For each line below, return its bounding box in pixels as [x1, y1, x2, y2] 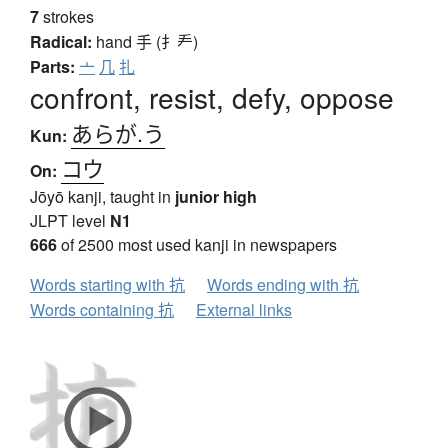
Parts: [30, 55, 75, 79]
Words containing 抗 [30, 298, 174, 322]
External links [196, 298, 292, 322]
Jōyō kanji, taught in [30, 185, 175, 209]
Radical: [30, 30, 92, 54]
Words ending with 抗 [207, 273, 359, 297]
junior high [175, 185, 257, 209]
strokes [39, 5, 94, 29]
